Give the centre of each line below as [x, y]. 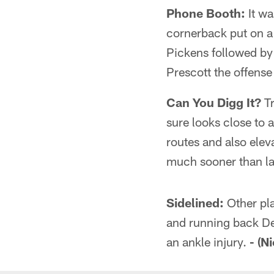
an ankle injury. [208, 242]
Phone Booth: [206, 13]
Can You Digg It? [214, 102]
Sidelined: [195, 202]
